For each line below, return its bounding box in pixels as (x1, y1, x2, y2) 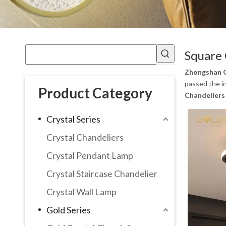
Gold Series (46, 204, 91, 215)
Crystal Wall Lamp (46, 186, 117, 197)
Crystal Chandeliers (46, 131, 124, 143)
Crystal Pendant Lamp (46, 149, 133, 161)
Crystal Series (46, 113, 100, 125)
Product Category (38, 84, 152, 101)
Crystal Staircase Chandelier (46, 167, 157, 179)
